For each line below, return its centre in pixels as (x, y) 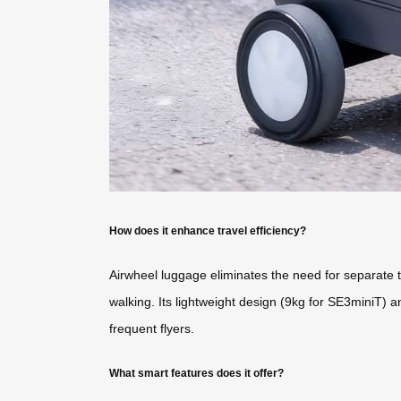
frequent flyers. (152, 329)
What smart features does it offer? (196, 372)
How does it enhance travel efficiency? (208, 230)
